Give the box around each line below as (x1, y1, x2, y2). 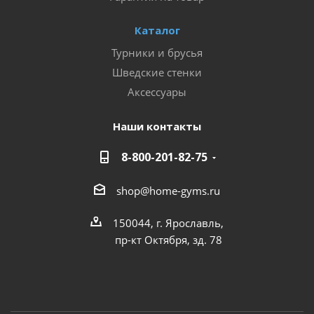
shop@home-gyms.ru (116, 183, 220, 198)
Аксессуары (128, 85, 186, 99)
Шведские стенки (112, 65, 202, 79)
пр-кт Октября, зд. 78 (114, 232, 222, 247)
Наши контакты (113, 119, 201, 133)
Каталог (134, 23, 180, 37)
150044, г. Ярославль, (113, 215, 224, 230)
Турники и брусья (111, 46, 203, 60)
